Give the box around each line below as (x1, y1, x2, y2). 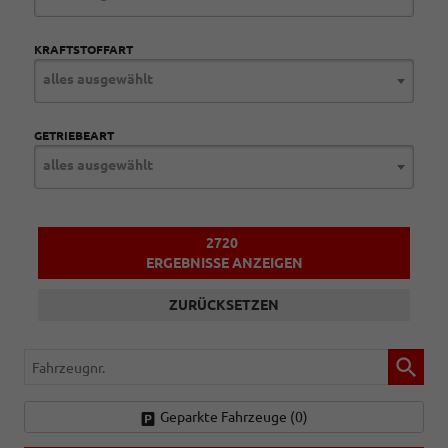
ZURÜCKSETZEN (169, 297, 279, 314)
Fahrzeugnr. (24, 351, 101, 368)
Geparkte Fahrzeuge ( (159, 409, 295, 426)
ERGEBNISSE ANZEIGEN (145, 255, 303, 272)
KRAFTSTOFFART (34, 43, 133, 57)
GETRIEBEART (34, 129, 114, 143)
